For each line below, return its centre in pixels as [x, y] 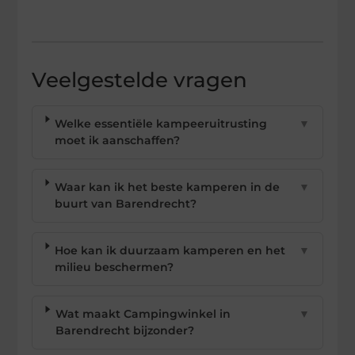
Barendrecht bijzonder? [124, 330]
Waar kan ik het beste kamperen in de [167, 187]
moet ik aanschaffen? [118, 140]
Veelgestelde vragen [140, 80]
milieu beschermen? [115, 267]
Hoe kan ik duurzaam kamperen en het [170, 250]
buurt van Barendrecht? [125, 203]
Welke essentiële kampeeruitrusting [161, 123]
